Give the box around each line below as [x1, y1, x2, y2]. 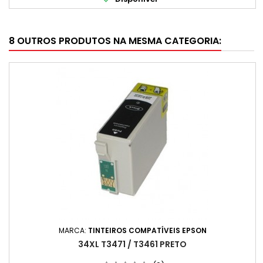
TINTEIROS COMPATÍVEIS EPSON [87, 225, 207, 235]
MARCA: [58, 225, 88, 235]
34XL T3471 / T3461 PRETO [78, 238, 187, 250]
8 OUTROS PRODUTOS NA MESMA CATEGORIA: [9, 34, 221, 48]
